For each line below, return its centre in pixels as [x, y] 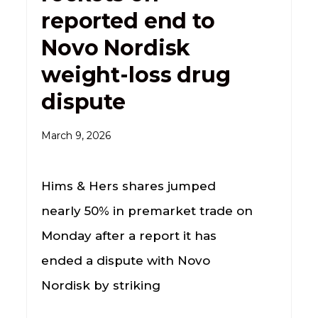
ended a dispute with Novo [125, 260]
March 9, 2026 [76, 135]
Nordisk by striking [100, 285]
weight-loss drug [136, 75]
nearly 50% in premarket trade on [147, 210]
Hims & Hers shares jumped [128, 186]
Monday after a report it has [128, 235]
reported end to [128, 21]
